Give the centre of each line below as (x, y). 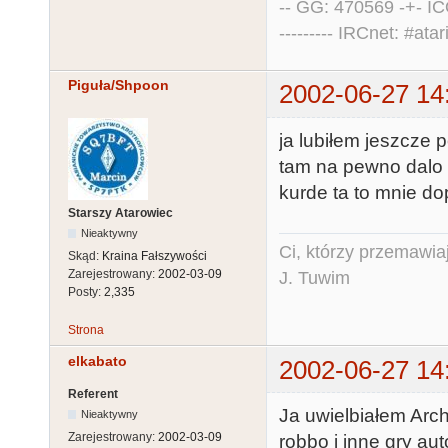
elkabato (97, 360)
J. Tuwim (314, 278)
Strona (86, 330)
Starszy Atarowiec (120, 212)
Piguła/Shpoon (118, 85)
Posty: (86, 291)
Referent (93, 393)
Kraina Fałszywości (154, 255)
